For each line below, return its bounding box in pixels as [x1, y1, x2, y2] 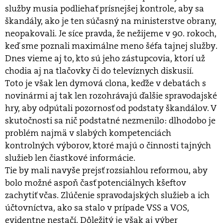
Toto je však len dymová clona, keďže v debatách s [5, 77, 206, 89]
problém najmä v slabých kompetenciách [5, 127, 171, 139]
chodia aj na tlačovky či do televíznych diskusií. [5, 65, 194, 77]
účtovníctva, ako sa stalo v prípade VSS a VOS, [5, 202, 189, 214]
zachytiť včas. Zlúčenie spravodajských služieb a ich [5, 189, 210, 201]
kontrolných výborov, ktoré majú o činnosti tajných [5, 139, 211, 151]
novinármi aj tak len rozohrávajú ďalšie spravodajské [5, 90, 217, 102]
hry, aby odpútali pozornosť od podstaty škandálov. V [5, 102, 217, 114]
